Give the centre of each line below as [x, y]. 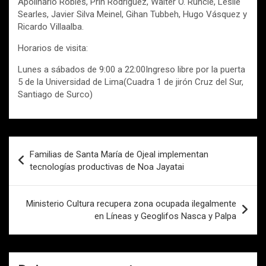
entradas [39, 183]
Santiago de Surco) [55, 95]
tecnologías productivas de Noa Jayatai [107, 167]
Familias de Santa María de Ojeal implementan [119, 155]
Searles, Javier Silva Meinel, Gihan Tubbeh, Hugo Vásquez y [132, 15]
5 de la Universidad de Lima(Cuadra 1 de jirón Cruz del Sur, [131, 82]
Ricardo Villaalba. [51, 27]
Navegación [48, 145]
